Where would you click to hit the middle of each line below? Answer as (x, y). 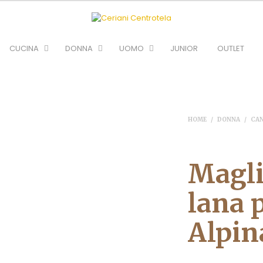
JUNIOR (184, 48)
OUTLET (230, 48)
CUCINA (24, 48)
